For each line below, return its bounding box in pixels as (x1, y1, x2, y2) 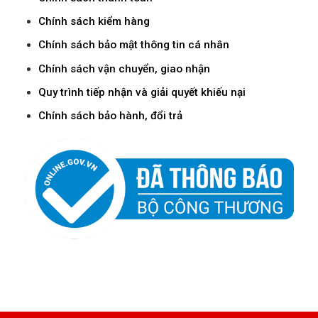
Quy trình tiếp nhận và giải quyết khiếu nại (38, 85, 246, 99)
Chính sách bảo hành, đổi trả (38, 109, 182, 122)
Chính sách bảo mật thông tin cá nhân (38, 38, 232, 52)
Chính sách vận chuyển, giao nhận (38, 62, 210, 75)
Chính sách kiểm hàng (38, 15, 153, 28)
